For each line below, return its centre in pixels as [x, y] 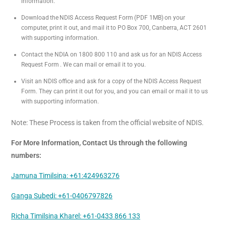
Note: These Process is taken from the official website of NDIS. [108, 123]
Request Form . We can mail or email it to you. [83, 65]
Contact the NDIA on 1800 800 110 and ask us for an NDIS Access [111, 55]
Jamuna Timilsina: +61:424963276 [65, 176]
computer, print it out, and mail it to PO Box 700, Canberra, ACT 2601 [114, 28]
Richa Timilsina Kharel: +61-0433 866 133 [76, 216]
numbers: [26, 156]
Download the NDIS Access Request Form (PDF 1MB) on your [103, 18]
